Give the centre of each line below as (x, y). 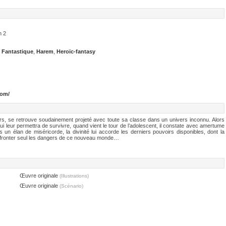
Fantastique (17, 51)
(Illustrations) (73, 176)
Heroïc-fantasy (76, 51)
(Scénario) (71, 186)
